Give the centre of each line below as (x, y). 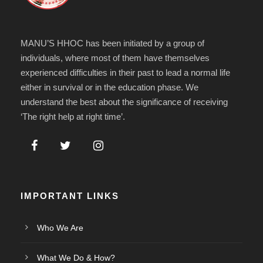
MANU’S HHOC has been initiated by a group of (112, 43)
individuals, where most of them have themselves (115, 58)
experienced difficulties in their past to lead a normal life (125, 73)
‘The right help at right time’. (73, 117)
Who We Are (60, 228)
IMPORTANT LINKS (70, 196)
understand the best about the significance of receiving (124, 102)
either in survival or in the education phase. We (109, 87)
